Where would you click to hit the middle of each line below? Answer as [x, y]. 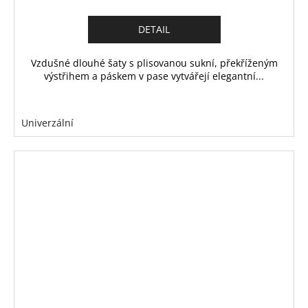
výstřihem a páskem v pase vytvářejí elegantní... [154, 76]
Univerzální [47, 122]
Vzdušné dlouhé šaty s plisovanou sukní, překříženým [154, 63]
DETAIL [154, 29]
